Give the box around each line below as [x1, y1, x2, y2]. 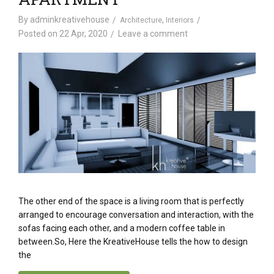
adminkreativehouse [30, 14, 109, 24]
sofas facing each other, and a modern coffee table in [18, 223, 225, 234]
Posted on [18, 28, 59, 39]
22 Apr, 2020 [59, 28, 108, 39]
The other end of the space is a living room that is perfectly [18, 196, 244, 207]
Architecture [120, 15, 162, 24]
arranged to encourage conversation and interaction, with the [18, 210, 254, 220]
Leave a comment [118, 28, 188, 39]
